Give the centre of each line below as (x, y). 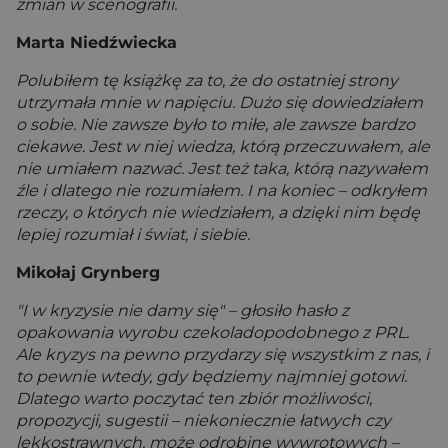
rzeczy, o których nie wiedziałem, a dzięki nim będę (218, 212)
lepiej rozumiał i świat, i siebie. (133, 234)
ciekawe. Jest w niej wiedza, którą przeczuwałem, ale (223, 146)
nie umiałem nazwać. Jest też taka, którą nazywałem (222, 168)
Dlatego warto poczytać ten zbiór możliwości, (194, 398)
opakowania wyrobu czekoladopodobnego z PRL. (212, 332)
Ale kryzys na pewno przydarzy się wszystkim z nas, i (222, 354)
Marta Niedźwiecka (96, 42)
